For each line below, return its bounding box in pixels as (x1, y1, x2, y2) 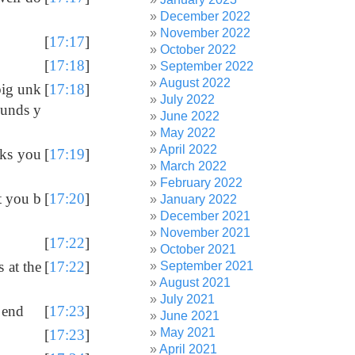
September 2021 (160, 259, 254, 273)
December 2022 (160, 10, 251, 23)
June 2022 (160, 109, 220, 123)
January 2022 (160, 193, 238, 206)
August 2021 (159, 276, 231, 289)
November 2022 (160, 26, 251, 40)
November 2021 (160, 226, 251, 239)
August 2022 (159, 76, 231, 90)
